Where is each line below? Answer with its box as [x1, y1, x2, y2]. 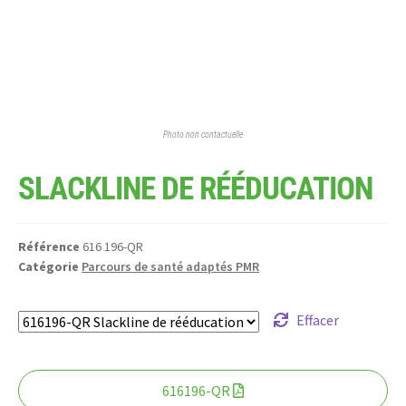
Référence [18, 238, 82, 256]
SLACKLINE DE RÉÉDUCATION [18, 170, 372, 208]
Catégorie [18, 258, 79, 275]
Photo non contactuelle [163, 129, 243, 140]
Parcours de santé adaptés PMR [82, 258, 259, 275]
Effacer [295, 311, 339, 330]
